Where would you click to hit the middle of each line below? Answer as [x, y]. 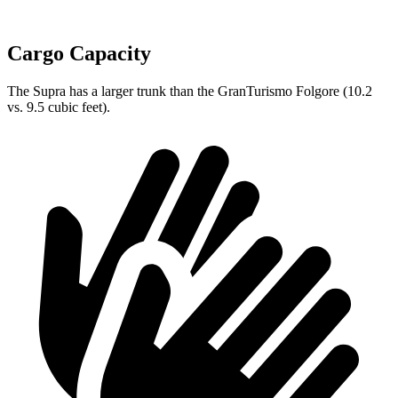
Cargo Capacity [79, 54]
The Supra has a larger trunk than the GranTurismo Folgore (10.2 [190, 91]
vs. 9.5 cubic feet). [59, 107]
